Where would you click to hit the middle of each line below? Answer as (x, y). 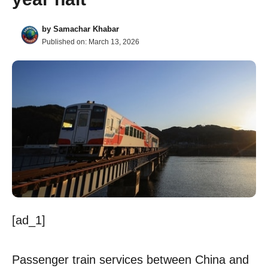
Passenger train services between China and (130, 260)
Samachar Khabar (86, 29)
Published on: (65, 42)
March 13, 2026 (114, 42)
